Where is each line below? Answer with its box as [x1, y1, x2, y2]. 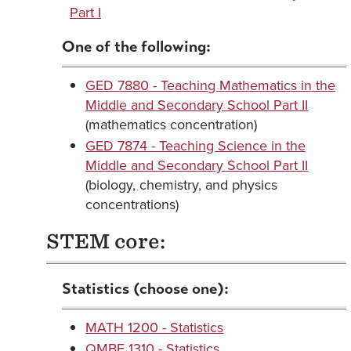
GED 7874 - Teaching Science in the [85, 136, 306, 155]
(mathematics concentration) [85, 114, 257, 134]
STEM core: [46, 230, 165, 253]
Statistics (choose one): [62, 279, 229, 299]
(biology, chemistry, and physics [85, 175, 277, 194]
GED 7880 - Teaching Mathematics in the [85, 75, 335, 95]
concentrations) [85, 194, 179, 214]
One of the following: [62, 37, 211, 56]
